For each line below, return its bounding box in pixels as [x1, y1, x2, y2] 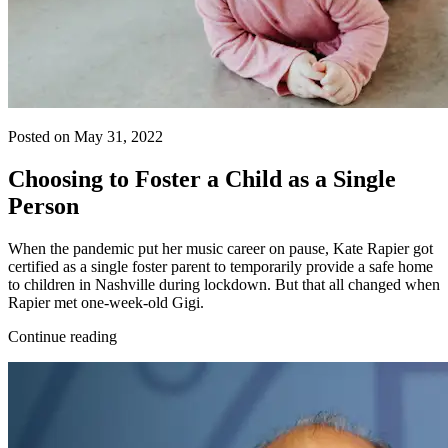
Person [8, 192, 79, 219]
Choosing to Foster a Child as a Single [8, 165, 396, 192]
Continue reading [8, 327, 117, 345]
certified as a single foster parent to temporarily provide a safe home [8, 257, 433, 275]
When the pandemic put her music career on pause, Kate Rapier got [8, 239, 433, 257]
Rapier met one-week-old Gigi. [8, 293, 204, 311]
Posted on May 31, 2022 [8, 127, 163, 145]
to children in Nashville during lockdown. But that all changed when [8, 275, 440, 293]
